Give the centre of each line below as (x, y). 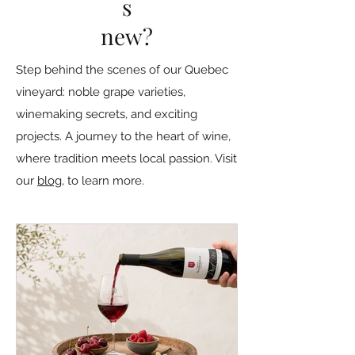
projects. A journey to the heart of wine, (123, 136)
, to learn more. (103, 180)
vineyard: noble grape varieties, (101, 92)
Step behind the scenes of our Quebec (122, 69)
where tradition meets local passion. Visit (126, 158)
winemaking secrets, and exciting (107, 114)
